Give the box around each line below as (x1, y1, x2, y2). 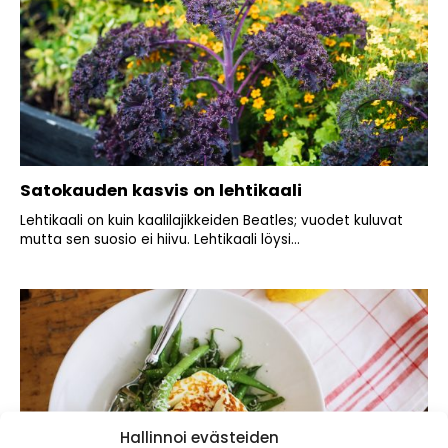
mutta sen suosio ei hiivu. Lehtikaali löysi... (20, 230, 300, 250)
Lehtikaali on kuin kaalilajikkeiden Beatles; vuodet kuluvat (20, 211, 403, 231)
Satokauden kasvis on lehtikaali (20, 179, 302, 203)
